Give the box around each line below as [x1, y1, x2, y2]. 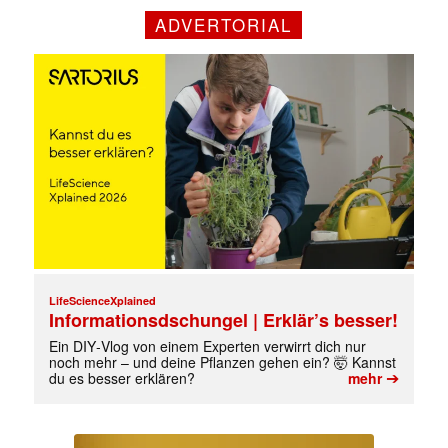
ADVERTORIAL [155, 12, 293, 38]
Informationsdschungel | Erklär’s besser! [48, 306, 398, 333]
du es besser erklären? [48, 367, 195, 388]
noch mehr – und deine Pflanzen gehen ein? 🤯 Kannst [48, 351, 396, 372]
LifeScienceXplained [48, 292, 156, 308]
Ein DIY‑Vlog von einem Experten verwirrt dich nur [48, 335, 366, 356]
